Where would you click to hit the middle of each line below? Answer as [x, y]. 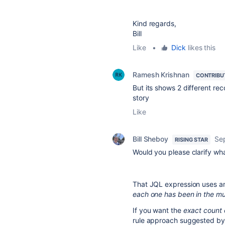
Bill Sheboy [151, 139]
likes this [201, 47]
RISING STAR [192, 140]
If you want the [158, 210]
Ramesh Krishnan [161, 75]
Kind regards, [154, 23]
